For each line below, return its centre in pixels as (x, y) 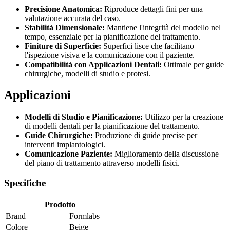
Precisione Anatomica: (63, 9)
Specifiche (25, 183)
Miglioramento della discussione (167, 154)
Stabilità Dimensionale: (66, 27)
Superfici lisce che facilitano (149, 46)
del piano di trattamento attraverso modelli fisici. (102, 163)
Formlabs (84, 216)
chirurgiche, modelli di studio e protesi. (88, 73)
